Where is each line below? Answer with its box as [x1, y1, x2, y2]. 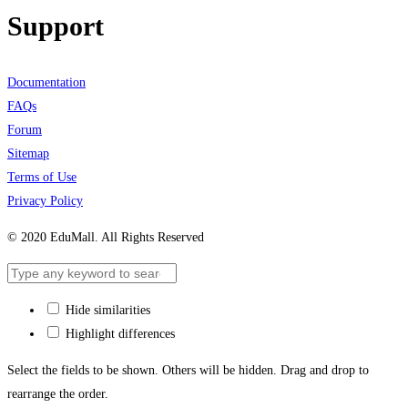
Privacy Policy [7, 194, 83, 209]
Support [7, 11, 104, 42]
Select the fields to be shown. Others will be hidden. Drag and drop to [7, 363, 369, 378]
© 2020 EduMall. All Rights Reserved [7, 230, 204, 245]
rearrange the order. [7, 387, 108, 402]
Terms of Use [7, 170, 76, 185]
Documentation [7, 76, 86, 90]
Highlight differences [62, 327, 175, 342]
